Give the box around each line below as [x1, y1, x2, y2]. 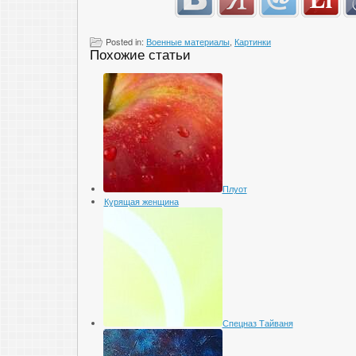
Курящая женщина [103, 195, 179, 207]
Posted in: [106, 34, 146, 48]
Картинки [234, 34, 271, 48]
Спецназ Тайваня [222, 316, 293, 329]
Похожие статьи [90, 44, 191, 64]
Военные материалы [146, 34, 230, 48]
